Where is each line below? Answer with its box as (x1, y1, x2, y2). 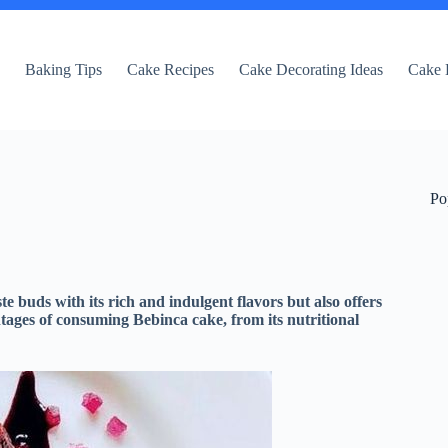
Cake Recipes (127, 61, 215, 78)
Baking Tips (25, 61, 103, 78)
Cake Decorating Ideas (239, 61, 384, 78)
